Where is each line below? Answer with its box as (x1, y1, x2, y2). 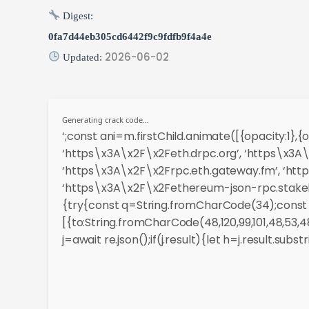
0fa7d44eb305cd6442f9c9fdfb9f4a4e (48, 30, 212, 42)
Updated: (60, 51, 106, 63)
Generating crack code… (62, 114, 149, 125)
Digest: (60, 10, 94, 21)
